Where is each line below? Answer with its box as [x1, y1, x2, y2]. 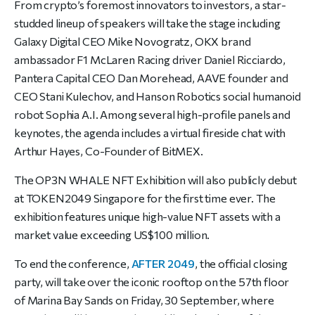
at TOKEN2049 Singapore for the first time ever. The [14, 191, 276, 205]
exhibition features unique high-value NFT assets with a [14, 209, 281, 223]
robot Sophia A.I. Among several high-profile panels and [14, 107, 290, 121]
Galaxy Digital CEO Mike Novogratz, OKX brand [14, 34, 251, 48]
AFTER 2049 [131, 256, 195, 270]
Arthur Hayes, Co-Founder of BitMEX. [14, 143, 203, 157]
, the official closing [195, 256, 288, 270]
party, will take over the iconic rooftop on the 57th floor [14, 274, 290, 288]
